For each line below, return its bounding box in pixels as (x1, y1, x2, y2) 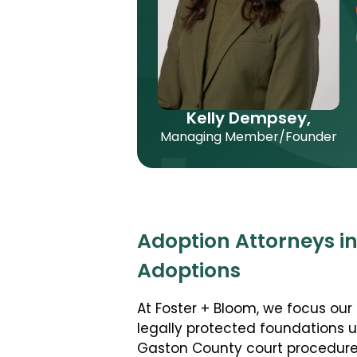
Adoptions (137, 256, 241, 289)
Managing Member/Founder (160, 127, 337, 148)
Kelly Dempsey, (186, 106, 311, 133)
